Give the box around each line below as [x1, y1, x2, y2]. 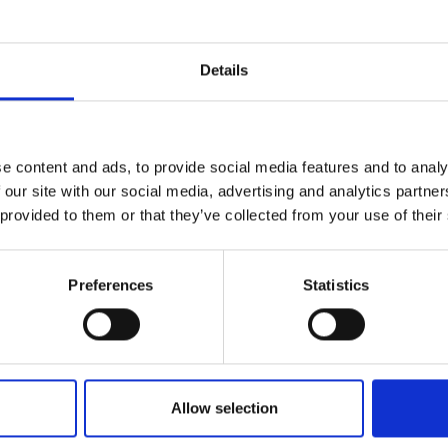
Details [199, 61, 249, 79]
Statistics [303, 276, 369, 294]
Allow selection [170, 399, 278, 417]
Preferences [68, 276, 154, 294]
